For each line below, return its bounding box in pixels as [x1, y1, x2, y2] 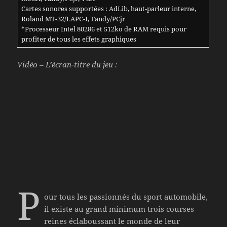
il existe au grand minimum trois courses [44, 204, 194, 214]
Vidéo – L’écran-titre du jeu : [17, 59, 118, 70]
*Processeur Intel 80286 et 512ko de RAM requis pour [21, 24, 186, 34]
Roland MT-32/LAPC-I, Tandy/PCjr [21, 14, 125, 24]
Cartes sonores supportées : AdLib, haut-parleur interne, [21, 4, 196, 14]
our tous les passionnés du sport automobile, [44, 192, 208, 202]
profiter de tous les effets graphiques [21, 34, 136, 44]
